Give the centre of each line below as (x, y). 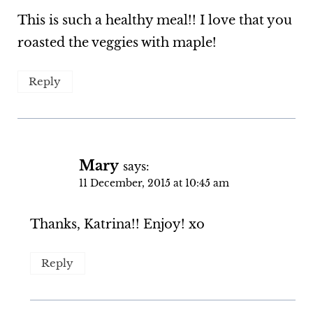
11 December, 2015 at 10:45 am (154, 183)
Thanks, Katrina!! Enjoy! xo (117, 225)
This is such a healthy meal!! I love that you (154, 21)
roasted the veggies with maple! (117, 43)
